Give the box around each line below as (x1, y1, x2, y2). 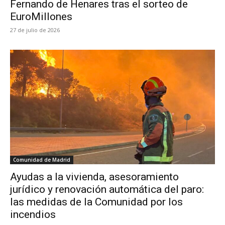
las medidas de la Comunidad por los (10, 196, 183, 208)
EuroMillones (10, 10, 72, 23)
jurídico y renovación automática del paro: (10, 183, 204, 196)
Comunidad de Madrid (13, 156, 70, 164)
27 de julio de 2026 (10, 26, 60, 34)
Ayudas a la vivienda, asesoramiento (10, 171, 179, 183)
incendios (10, 208, 56, 221)
